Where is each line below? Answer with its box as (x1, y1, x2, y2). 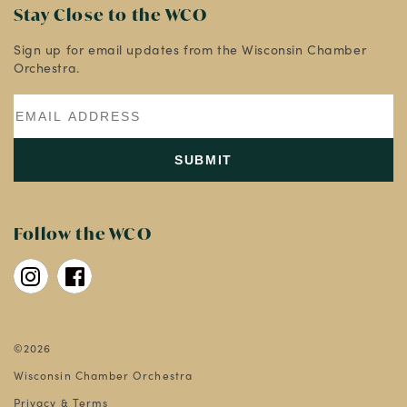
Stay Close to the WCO (14, 4, 208, 26)
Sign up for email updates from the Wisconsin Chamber (14, 40, 367, 59)
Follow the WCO (14, 223, 152, 245)
